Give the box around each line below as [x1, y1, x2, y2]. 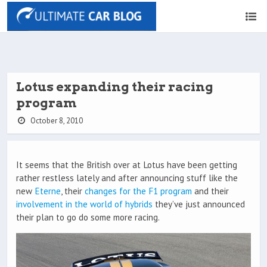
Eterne [35, 185, 61, 197]
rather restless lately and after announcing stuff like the [16, 172, 238, 184]
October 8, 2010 [28, 116, 83, 126]
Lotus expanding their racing [16, 79, 213, 94]
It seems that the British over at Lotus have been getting [16, 159, 237, 171]
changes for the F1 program [85, 185, 192, 197]
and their [192, 185, 229, 197]
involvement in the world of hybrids [16, 198, 153, 210]
